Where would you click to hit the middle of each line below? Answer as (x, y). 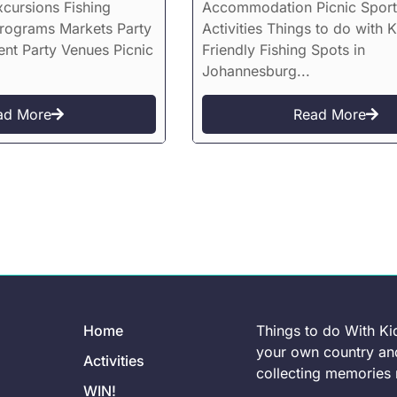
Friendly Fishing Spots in (283, 50)
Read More (330, 115)
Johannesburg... (256, 71)
